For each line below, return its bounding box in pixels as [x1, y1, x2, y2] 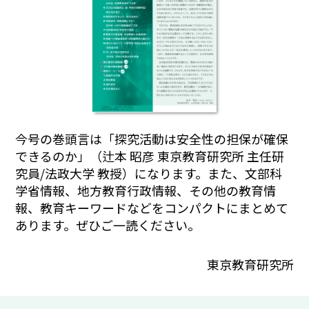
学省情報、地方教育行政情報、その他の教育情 [15, 181, 277, 200]
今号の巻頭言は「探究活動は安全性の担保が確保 [15, 130, 289, 148]
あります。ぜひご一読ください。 [15, 216, 201, 235]
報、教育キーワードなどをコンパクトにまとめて [15, 199, 289, 217]
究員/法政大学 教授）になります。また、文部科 [15, 164, 283, 183]
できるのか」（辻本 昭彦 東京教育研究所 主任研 [15, 147, 285, 166]
